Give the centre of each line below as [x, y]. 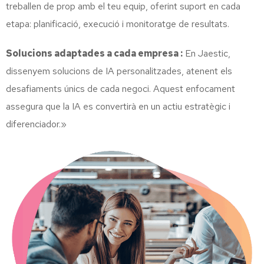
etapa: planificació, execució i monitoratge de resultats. [118, 24]
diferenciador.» [36, 124]
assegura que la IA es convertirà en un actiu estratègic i [118, 106]
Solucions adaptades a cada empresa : [94, 53]
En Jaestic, [207, 53]
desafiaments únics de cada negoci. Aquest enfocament [121, 88]
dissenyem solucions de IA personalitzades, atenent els [119, 71]
